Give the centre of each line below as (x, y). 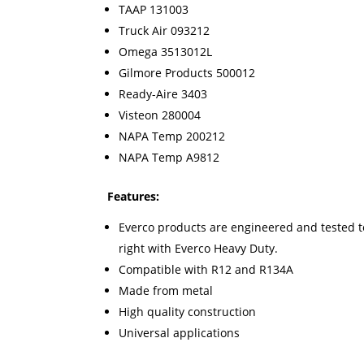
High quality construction (187, 312)
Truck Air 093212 (164, 31)
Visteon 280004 (160, 115)
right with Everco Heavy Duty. (198, 249)
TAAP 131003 (154, 10)
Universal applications (179, 333)
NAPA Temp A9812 (171, 158)
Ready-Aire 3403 (163, 94)
